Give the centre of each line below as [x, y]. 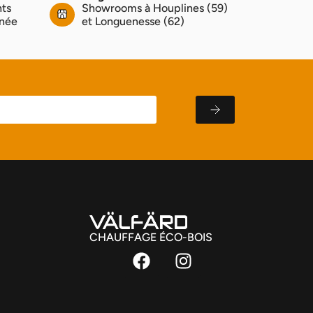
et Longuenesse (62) [133, 22]
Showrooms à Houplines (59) [154, 8]
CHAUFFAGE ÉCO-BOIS [151, 238]
